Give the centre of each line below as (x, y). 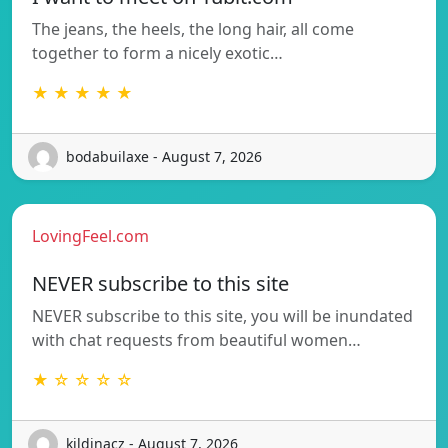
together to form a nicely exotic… (157, 52)
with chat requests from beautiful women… (196, 339)
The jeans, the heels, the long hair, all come (193, 28)
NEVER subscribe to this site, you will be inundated (222, 315)
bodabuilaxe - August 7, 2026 (164, 157)
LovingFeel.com (90, 235)
